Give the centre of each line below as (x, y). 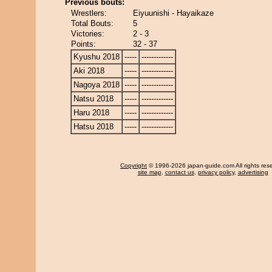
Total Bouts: (92, 23)
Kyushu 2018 (97, 57)
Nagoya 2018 (97, 85)
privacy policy (216, 172)
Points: (83, 44)
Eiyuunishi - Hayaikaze (173, 13)
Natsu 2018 (93, 99)
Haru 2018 (91, 113)
